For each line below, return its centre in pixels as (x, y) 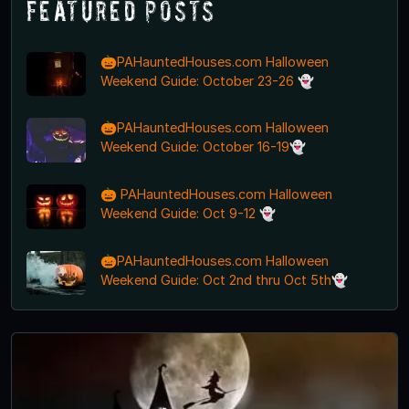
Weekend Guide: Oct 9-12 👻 (188, 214)
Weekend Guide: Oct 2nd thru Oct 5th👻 (224, 279)
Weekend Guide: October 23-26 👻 (207, 80)
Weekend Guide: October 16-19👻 (203, 147)
